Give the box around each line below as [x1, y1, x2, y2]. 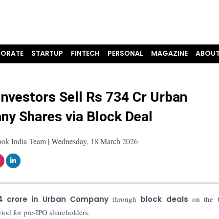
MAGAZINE [151, 48, 188, 58]
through [108, 194, 141, 204]
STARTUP [31, 48, 64, 58]
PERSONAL [108, 48, 144, 58]
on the [188, 194, 218, 204]
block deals [140, 194, 188, 204]
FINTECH [71, 48, 100, 58]
